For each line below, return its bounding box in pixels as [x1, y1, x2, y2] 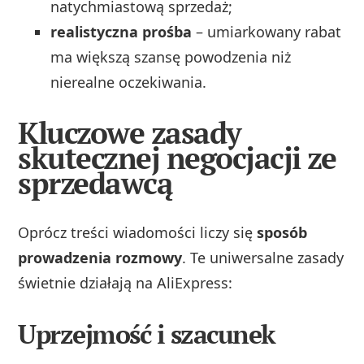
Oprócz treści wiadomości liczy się [18, 223, 258, 243]
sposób [257, 223, 308, 243]
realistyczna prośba [50, 21, 193, 41]
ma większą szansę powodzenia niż [50, 46, 292, 67]
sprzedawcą [18, 162, 173, 203]
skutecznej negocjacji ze [18, 137, 336, 178]
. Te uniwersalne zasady [182, 248, 344, 268]
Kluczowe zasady [18, 112, 241, 153]
